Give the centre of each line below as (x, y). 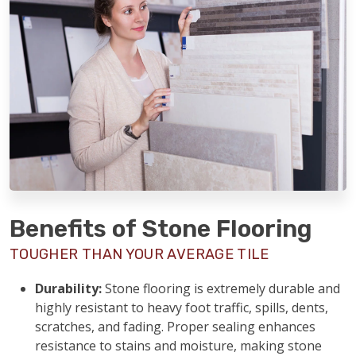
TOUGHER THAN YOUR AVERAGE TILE (139, 254)
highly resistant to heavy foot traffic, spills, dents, (182, 308)
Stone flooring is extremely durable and (221, 288)
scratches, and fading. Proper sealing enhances (175, 327)
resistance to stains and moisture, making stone (178, 346)
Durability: (68, 288)
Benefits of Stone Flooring (161, 229)
